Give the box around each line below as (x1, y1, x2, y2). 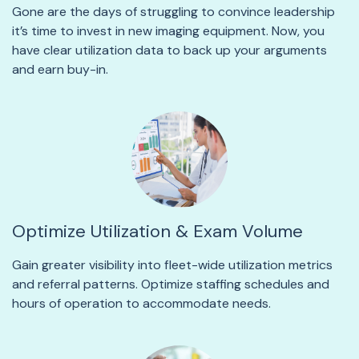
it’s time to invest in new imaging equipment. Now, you (12, 22, 325, 40)
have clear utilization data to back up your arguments (12, 42, 327, 59)
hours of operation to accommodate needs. (12, 295, 271, 313)
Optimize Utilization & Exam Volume (12, 220, 303, 244)
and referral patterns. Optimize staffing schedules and (12, 276, 329, 293)
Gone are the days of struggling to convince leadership (12, 3, 335, 21)
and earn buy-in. (12, 61, 108, 79)
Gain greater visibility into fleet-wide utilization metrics (12, 256, 333, 274)
